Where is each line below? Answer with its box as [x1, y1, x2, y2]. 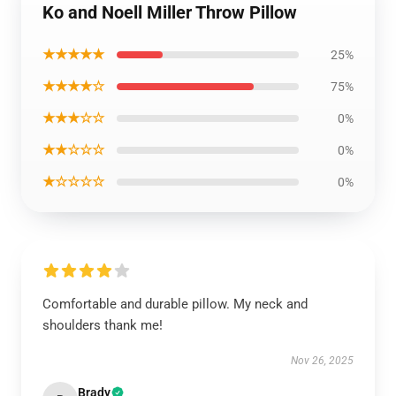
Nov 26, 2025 [291, 354, 354, 367]
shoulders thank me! [42, 317, 163, 333]
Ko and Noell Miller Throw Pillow [42, 2, 297, 23]
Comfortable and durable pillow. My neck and [42, 296, 308, 312]
